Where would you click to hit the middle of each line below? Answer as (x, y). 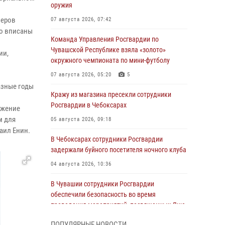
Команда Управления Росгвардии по (105, 39)
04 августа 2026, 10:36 (81, 164)
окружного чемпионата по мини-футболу (110, 60)
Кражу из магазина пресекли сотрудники (111, 94)
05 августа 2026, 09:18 (81, 119)
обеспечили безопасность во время (103, 194)
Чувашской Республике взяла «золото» (108, 50)
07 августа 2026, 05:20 (81, 75)
